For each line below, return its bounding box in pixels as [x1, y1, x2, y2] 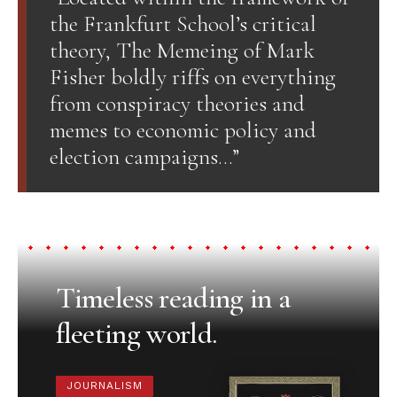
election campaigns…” [49, 142, 239, 170]
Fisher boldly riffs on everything [49, 62, 336, 90]
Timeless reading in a [55, 280, 292, 317]
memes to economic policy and [49, 115, 316, 144]
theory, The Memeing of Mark [49, 35, 315, 64]
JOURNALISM [66, 379, 143, 393]
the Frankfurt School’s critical [49, 9, 316, 37]
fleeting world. [55, 315, 217, 353]
